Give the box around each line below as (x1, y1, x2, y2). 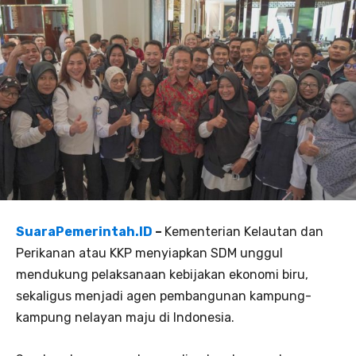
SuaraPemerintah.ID (16, 223, 153, 239)
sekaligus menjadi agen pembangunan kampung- (16, 288, 311, 304)
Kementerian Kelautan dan (164, 223, 323, 239)
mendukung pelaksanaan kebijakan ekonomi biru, (16, 266, 308, 282)
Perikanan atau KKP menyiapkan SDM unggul (16, 245, 283, 261)
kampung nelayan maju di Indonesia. (16, 309, 234, 325)
